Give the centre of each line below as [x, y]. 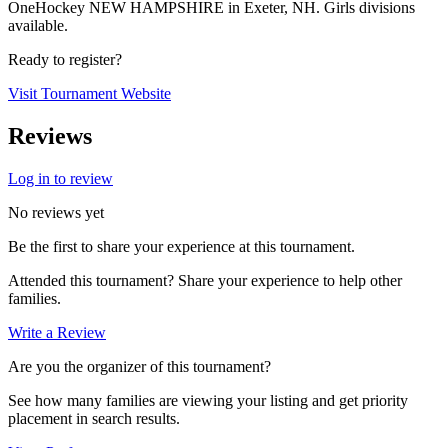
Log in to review [60, 178]
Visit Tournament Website [89, 93]
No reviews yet [56, 212]
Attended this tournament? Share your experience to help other [205, 280]
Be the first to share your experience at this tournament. [181, 246]
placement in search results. [94, 418]
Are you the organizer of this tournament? [139, 366]
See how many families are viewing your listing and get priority [208, 400]
